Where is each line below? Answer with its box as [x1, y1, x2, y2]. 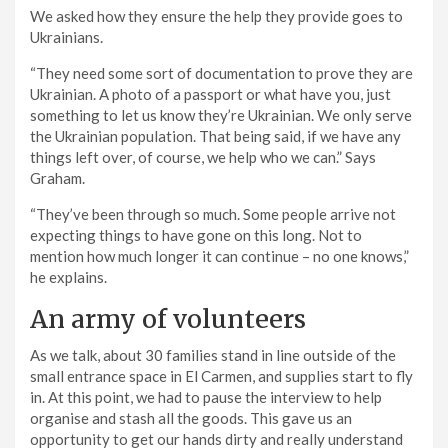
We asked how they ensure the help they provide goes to [30, 6, 403, 25]
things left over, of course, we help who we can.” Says [30, 147, 376, 166]
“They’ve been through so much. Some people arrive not [30, 204, 396, 223]
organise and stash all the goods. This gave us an [30, 408, 352, 427]
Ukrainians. [30, 27, 103, 46]
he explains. [30, 267, 107, 286]
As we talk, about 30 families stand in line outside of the [30, 345, 396, 364]
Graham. [30, 168, 88, 187]
